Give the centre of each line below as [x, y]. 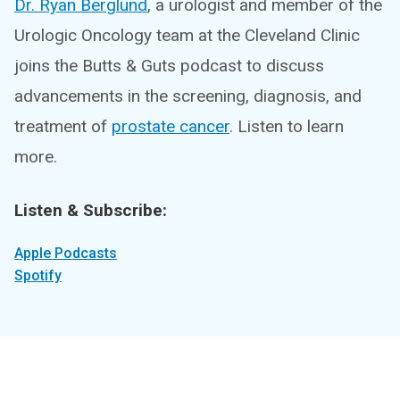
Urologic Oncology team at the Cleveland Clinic [187, 35]
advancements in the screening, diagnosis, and [188, 96]
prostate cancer [171, 126]
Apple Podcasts [66, 253]
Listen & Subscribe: [91, 210]
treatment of [63, 126]
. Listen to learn [287, 126]
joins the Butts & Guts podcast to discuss [169, 66]
